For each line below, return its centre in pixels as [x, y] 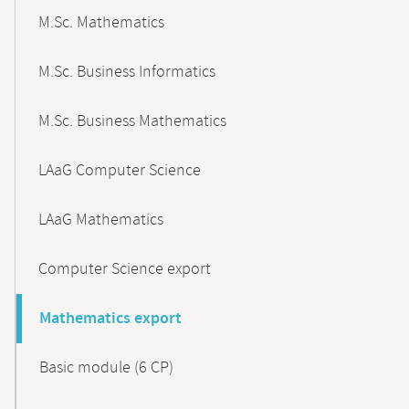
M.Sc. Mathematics [101, 23]
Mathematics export [110, 319]
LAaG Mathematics [101, 220]
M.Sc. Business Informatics [127, 72]
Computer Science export [125, 269]
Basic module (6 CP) [106, 368]
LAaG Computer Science [120, 171]
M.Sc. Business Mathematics [132, 121]
